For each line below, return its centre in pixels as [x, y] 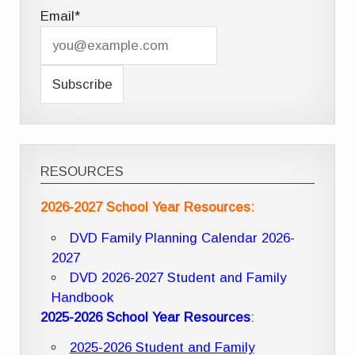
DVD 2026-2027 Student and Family [177, 277]
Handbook [82, 297]
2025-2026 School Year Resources [146, 317]
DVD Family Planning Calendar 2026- [182, 238]
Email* [61, 17]
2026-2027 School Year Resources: [148, 208]
